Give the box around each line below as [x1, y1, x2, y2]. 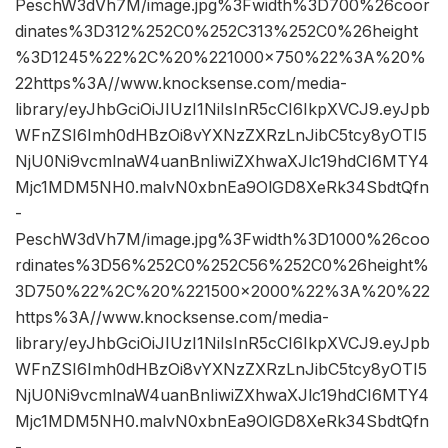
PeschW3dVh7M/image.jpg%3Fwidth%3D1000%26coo [15, 229, 430, 250]
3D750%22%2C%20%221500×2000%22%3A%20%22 [15, 281, 430, 302]
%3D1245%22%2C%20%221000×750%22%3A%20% [15, 47, 426, 68]
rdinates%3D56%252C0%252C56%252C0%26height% [15, 255, 429, 276]
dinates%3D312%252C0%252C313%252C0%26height [15, 21, 418, 42]
